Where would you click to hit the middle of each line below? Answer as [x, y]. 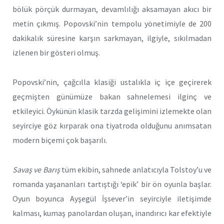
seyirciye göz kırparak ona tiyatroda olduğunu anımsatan [112, 125]
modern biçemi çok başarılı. [60, 140]
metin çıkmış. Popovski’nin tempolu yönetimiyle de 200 [112, 24]
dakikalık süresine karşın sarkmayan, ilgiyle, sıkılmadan [112, 38]
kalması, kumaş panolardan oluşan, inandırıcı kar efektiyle [112, 213]
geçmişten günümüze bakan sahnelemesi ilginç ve [112, 96]
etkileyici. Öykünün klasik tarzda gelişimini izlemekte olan [112, 111]
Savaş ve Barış [36, 169]
